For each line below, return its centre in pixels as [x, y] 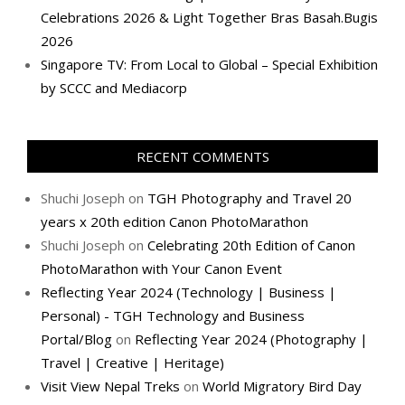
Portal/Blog [76, 339]
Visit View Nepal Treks [110, 386]
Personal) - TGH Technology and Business [173, 316]
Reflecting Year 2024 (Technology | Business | [188, 292]
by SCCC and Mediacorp [114, 88]
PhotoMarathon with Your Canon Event [161, 269]
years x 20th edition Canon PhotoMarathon [174, 222]
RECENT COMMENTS [202, 157]
